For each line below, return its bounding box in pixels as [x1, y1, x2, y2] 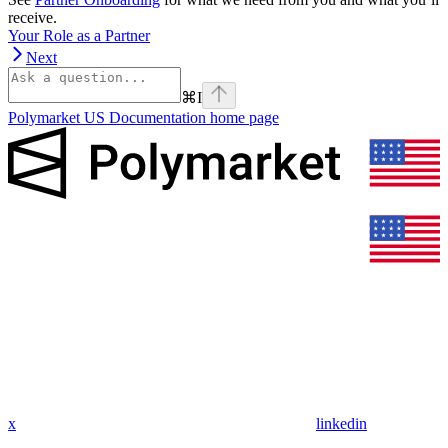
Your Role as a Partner [8, 26, 150, 44]
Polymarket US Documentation [8, 108, 206, 126]
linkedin [316, 414, 367, 432]
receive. [8, 8, 57, 26]
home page [206, 108, 279, 126]
